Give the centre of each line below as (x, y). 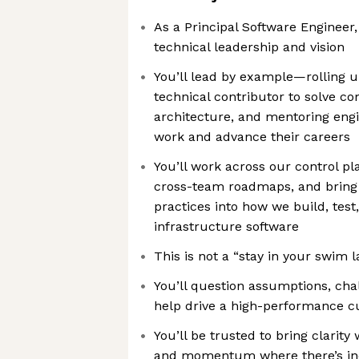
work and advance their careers (252, 137)
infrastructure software (226, 226)
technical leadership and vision (249, 47)
